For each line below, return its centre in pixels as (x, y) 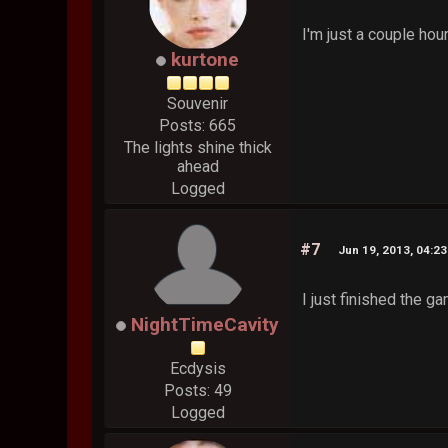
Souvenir (198, 104)
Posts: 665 (198, 126)
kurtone (205, 60)
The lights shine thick (197, 148)
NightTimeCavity (205, 325)
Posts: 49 (197, 391)
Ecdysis (197, 369)
